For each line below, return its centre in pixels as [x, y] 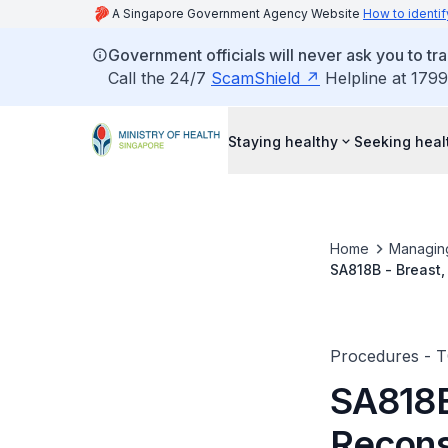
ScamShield [255, 78]
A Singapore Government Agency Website [237, 13]
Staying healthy [283, 141]
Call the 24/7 [159, 78]
